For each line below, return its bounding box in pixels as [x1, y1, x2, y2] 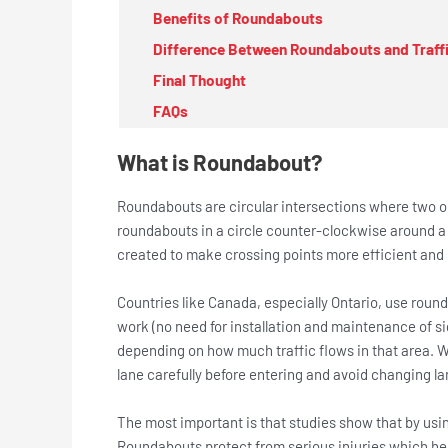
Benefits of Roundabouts [153, 8, 323, 27]
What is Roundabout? [117, 148, 326, 175]
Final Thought [153, 70, 246, 89]
